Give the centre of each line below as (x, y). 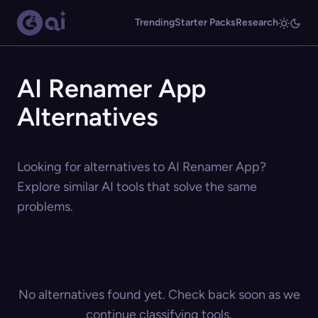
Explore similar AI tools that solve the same (137, 187)
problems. (45, 207)
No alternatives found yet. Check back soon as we (159, 295)
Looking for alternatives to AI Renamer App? (142, 167)
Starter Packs (205, 22)
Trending (155, 22)
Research (257, 22)
